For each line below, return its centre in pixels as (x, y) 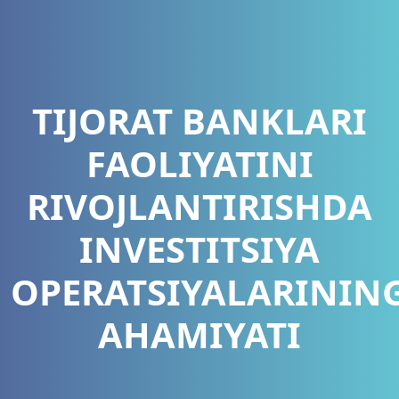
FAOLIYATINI (199, 163)
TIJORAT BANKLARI (199, 120)
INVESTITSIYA (199, 248)
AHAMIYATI (199, 334)
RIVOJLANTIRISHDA (199, 206)
